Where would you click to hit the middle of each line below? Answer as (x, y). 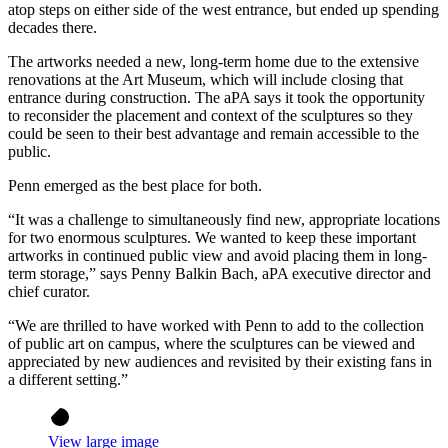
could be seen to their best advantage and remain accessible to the (213, 134)
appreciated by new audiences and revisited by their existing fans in (220, 362)
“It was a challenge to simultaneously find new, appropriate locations (224, 220)
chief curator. (49, 292)
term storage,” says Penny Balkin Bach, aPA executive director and (219, 274)
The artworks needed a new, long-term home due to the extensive (213, 62)
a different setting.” (70, 380)
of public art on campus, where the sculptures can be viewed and (211, 344)
